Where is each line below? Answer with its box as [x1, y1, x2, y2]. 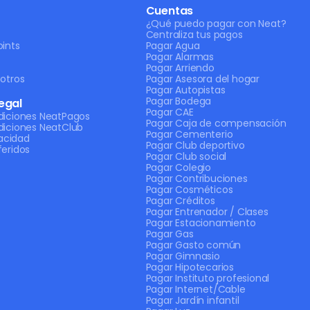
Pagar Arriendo [145, 61, 215, 75]
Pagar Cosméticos [145, 183, 233, 197]
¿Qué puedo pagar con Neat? [145, 17, 286, 30]
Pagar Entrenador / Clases [145, 205, 268, 219]
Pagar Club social [145, 149, 227, 163]
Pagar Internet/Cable [145, 282, 246, 296]
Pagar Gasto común [145, 238, 241, 252]
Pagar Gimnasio [145, 249, 220, 263]
